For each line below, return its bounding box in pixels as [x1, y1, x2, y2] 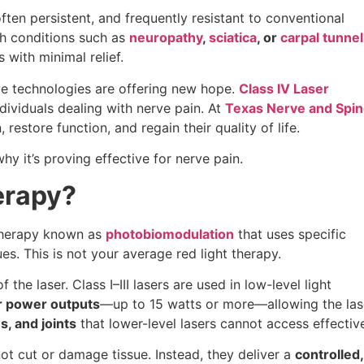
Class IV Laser [239, 80, 329, 97]
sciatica [209, 29, 257, 46]
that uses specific [234, 225, 346, 242]
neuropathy [129, 29, 202, 46]
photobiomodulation [106, 225, 234, 242]
